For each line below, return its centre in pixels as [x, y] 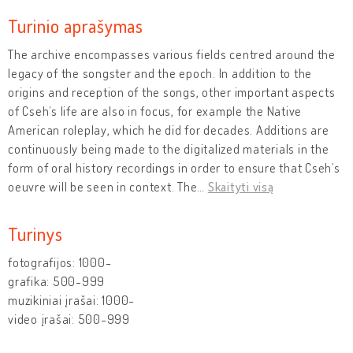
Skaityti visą [241, 186]
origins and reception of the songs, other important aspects [172, 92]
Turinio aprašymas [76, 25]
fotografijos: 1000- [60, 262]
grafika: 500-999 [56, 281]
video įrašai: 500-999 [69, 319]
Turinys [35, 233]
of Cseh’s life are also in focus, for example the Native [155, 111]
